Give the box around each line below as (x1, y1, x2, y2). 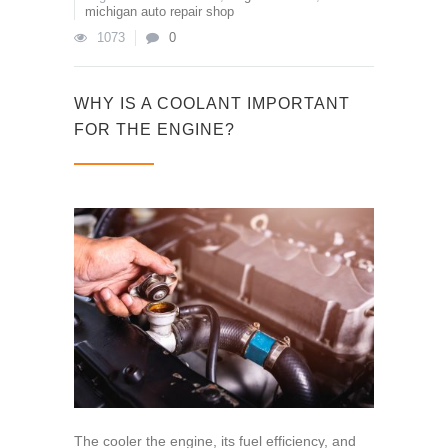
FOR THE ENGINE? (74, 121, 235, 138)
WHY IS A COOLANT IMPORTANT (74, 95, 350, 112)
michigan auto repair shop (85, 4, 234, 19)
